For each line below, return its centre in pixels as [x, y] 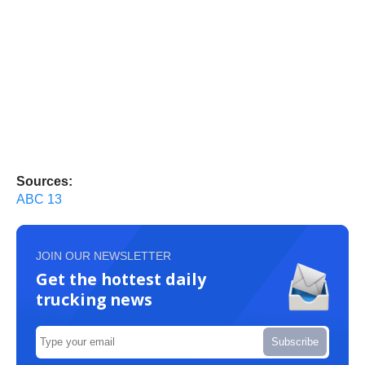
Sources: [44, 181]
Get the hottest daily [121, 279]
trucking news [94, 299]
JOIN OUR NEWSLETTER [103, 255]
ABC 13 [39, 199]
